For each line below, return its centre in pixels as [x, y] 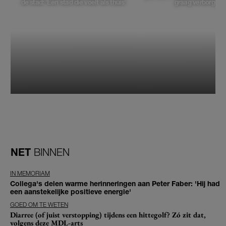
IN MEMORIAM [30, 174]
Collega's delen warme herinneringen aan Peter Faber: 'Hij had [115, 184]
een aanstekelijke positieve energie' [71, 192]
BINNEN [52, 152]
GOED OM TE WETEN [39, 205]
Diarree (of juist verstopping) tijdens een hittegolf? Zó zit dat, [108, 215]
